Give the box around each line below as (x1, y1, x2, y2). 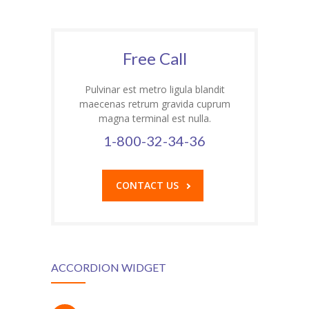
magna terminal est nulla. (98, 112, 211, 126)
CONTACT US (116, 179, 179, 192)
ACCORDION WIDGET (51, 261, 166, 275)
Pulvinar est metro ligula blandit (84, 83, 225, 97)
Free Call (122, 48, 187, 69)
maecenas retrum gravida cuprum (79, 97, 230, 111)
